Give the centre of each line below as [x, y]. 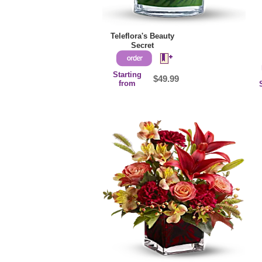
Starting [127, 75]
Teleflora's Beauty [142, 36]
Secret [142, 46]
